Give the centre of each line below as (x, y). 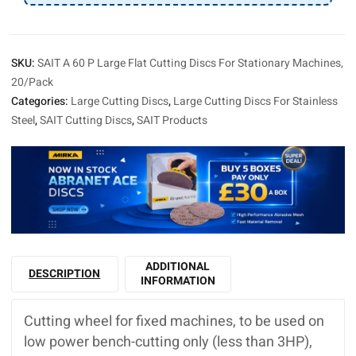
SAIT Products (172, 120)
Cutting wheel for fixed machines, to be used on (174, 322)
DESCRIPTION (65, 274)
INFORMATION (178, 281)
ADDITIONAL (178, 267)
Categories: (41, 101)
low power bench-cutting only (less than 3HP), (168, 342)
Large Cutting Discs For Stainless (255, 101)
